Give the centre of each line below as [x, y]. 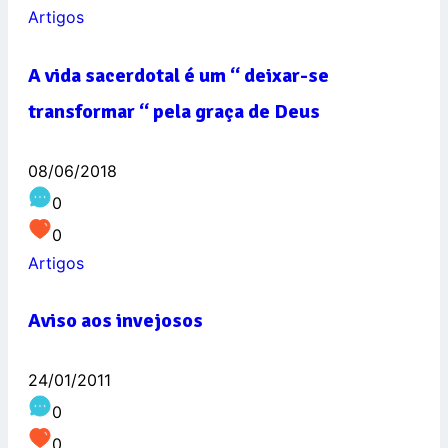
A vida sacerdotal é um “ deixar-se [178, 76]
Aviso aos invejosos [115, 321]
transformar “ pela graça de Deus [174, 112]
